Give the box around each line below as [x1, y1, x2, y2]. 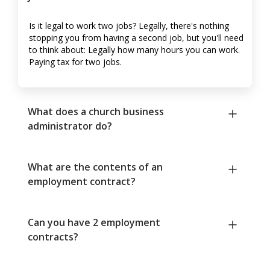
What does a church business [28, 105, 164, 119]
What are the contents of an [28, 160, 163, 174]
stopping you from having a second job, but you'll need [29, 32, 243, 44]
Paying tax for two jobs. [29, 56, 122, 68]
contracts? [28, 230, 78, 244]
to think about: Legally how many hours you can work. [29, 44, 240, 56]
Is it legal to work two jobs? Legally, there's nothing [29, 20, 229, 32]
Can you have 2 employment [28, 216, 160, 230]
